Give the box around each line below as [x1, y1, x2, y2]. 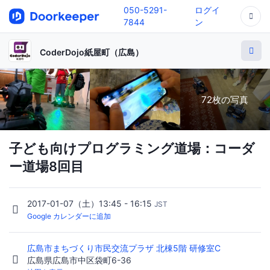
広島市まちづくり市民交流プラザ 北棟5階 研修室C [27, 243, 223, 254]
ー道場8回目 [9, 159, 84, 175]
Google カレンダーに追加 [27, 212, 111, 221]
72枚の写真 [201, 93, 249, 105]
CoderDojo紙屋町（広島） [40, 46, 143, 57]
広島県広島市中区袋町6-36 [27, 255, 131, 266]
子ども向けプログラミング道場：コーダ [9, 140, 255, 157]
